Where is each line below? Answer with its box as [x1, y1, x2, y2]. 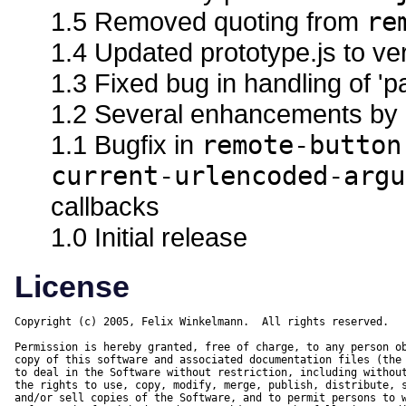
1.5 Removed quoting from [51, 6, 366, 37]
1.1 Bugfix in [51, 130, 201, 160]
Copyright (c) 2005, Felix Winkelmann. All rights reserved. [14, 315, 389, 329]
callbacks [51, 191, 159, 222]
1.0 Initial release [51, 222, 247, 253]
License [14, 269, 130, 304]
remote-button [201, 130, 401, 161]
